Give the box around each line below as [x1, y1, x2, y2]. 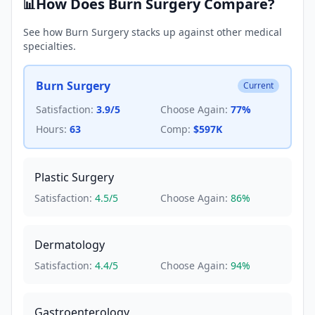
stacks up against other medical [129, 25, 282, 39]
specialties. [23, 39, 76, 53]
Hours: [36, 122, 67, 136]
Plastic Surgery [34, 169, 114, 185]
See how [23, 25, 65, 39]
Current [243, 79, 274, 91]
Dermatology [34, 237, 105, 252]
